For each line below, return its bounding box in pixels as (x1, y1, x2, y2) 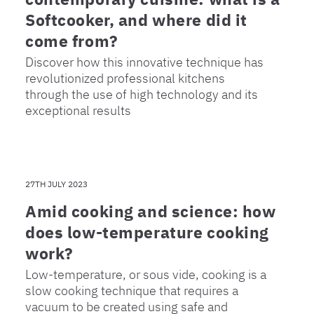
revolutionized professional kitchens (25, 69, 225, 86)
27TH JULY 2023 (25, 178, 88, 189)
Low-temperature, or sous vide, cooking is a (25, 266, 266, 282)
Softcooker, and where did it (25, 8, 247, 30)
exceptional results (25, 102, 131, 118)
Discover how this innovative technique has (25, 53, 264, 70)
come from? (25, 29, 118, 51)
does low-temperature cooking (25, 221, 269, 243)
